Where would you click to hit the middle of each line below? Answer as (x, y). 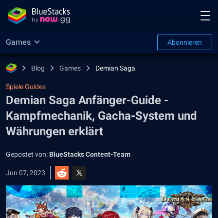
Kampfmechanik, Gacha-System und (101, 116)
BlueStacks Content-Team (90, 154)
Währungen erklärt (54, 131)
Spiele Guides (26, 87)
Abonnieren (185, 42)
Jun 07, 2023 (26, 173)
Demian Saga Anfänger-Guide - (87, 100)
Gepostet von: (27, 154)
